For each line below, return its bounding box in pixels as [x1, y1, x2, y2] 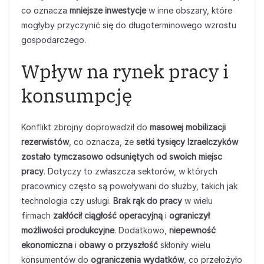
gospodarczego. [21, 35, 86, 45]
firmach [21, 210, 53, 220]
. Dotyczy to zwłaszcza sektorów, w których [44, 166, 217, 176]
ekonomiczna [21, 240, 72, 250]
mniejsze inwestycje [70, 5, 146, 15]
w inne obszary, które [146, 5, 232, 15]
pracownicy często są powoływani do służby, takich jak [21, 181, 237, 191]
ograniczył [169, 210, 210, 220]
